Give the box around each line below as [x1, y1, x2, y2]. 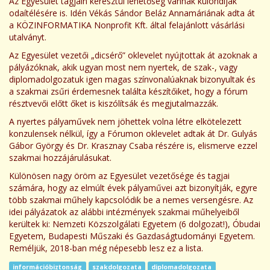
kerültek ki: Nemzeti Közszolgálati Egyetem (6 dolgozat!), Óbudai [9, 218, 260, 230]
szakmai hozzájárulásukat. [9, 152, 111, 163]
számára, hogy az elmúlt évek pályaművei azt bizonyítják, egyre [9, 182, 257, 193]
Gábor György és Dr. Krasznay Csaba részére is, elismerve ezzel [9, 140, 257, 151]
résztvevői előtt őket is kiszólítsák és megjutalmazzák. [9, 98, 218, 109]
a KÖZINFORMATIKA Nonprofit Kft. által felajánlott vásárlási [9, 19, 245, 31]
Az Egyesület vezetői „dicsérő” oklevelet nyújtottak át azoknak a [9, 49, 257, 61]
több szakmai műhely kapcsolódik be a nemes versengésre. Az [9, 194, 253, 206]
